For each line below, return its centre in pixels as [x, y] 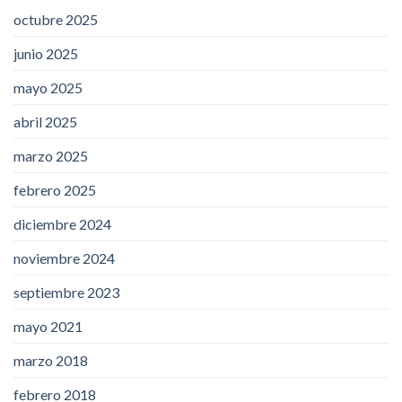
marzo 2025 [51, 155]
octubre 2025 [56, 19]
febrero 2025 [55, 189]
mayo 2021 [48, 326]
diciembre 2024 [62, 223]
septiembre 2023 [66, 292]
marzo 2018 [51, 360]
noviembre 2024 [64, 258]
